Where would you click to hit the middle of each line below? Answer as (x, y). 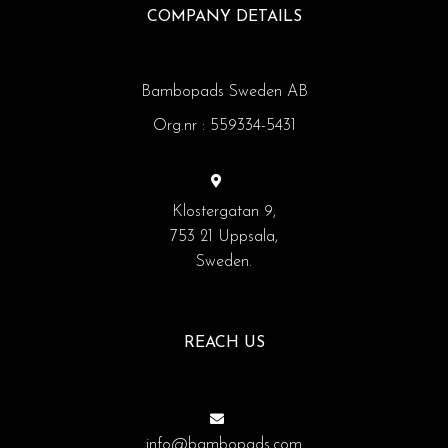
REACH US (224, 343)
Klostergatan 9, (224, 212)
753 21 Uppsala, (224, 237)
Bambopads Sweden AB (224, 92)
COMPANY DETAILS (224, 17)
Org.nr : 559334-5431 (224, 126)
